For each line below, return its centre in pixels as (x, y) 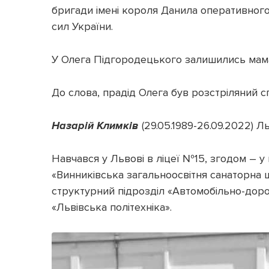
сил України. (82, 26)
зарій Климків (102, 125)
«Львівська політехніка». (112, 207)
